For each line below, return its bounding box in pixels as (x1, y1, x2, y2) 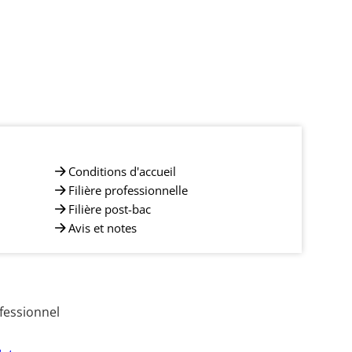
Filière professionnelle (68, 181, 188, 198)
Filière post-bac (68, 200, 151, 217)
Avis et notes (68, 219, 137, 236)
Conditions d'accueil (68, 163, 176, 179)
